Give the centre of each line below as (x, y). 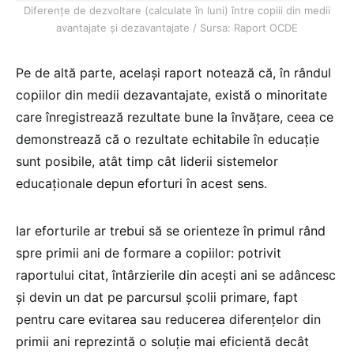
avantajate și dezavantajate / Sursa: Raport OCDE (177, 27)
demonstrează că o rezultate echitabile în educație (168, 139)
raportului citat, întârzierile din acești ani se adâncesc (176, 275)
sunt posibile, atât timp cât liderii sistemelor (147, 161)
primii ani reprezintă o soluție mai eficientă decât (162, 341)
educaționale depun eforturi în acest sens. (141, 183)
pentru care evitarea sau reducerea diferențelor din (168, 319)
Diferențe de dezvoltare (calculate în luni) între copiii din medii (177, 10)
